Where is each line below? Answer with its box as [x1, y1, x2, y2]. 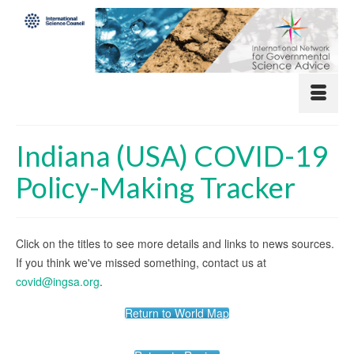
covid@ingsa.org [16, 273, 100, 289]
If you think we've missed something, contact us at [16, 254, 266, 270]
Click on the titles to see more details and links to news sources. [16, 235, 334, 251]
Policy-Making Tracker [16, 169, 296, 205]
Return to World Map [125, 304, 229, 321]
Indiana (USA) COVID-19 [16, 137, 328, 173]
